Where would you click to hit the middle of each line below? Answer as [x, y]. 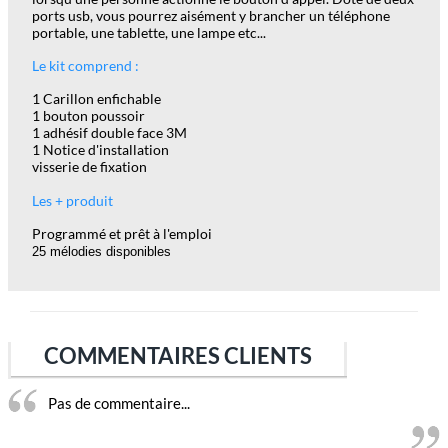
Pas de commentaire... [119, 403]
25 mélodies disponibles [101, 252]
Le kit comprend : [85, 66]
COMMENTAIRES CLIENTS [177, 356]
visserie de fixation [89, 167]
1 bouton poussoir [88, 116]
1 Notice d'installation [100, 150]
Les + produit [74, 201]
